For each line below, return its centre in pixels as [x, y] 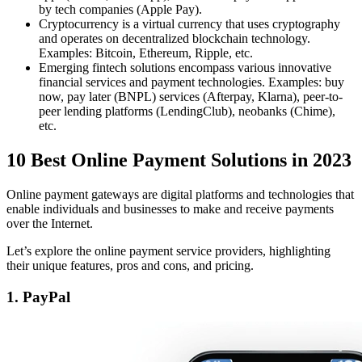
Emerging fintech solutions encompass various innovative [185, 68]
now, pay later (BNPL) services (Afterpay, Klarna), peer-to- [191, 97]
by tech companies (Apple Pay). [120, 10]
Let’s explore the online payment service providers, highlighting [168, 251]
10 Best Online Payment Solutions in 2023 [179, 160]
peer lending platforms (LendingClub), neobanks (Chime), [187, 112]
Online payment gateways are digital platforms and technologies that [180, 195]
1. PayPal [38, 297]
